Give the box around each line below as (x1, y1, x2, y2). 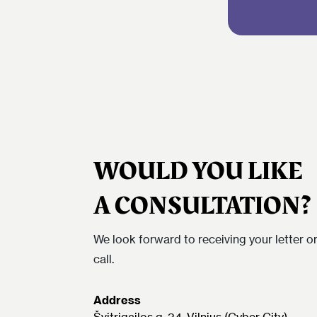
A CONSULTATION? (93, 187, 311, 225)
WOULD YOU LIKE (93, 152, 302, 190)
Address (93, 293, 141, 307)
